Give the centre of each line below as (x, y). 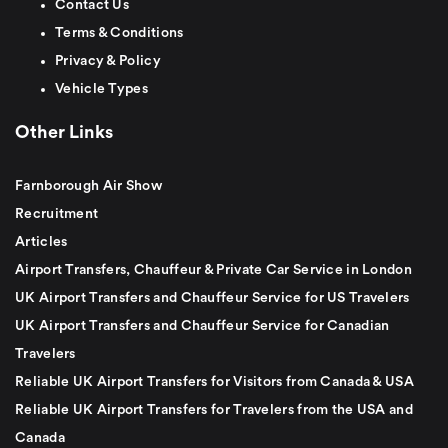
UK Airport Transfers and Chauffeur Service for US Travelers (212, 297)
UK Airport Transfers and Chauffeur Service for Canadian (202, 325)
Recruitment (57, 213)
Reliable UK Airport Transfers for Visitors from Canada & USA (214, 381)
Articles (41, 241)
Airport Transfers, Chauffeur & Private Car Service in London (213, 269)
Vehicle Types (101, 88)
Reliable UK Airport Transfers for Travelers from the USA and (214, 409)
